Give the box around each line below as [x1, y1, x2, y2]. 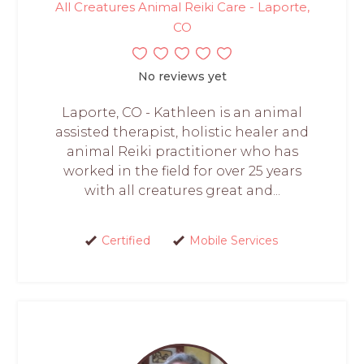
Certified [102, 232, 150, 248]
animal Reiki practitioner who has [66, 143, 298, 159]
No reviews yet [137, 68, 227, 84]
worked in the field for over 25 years [63, 162, 301, 179]
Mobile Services [189, 232, 278, 248]
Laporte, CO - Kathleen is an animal [62, 104, 302, 120]
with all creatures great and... [84, 182, 280, 198]
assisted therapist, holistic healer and [55, 123, 309, 140]
